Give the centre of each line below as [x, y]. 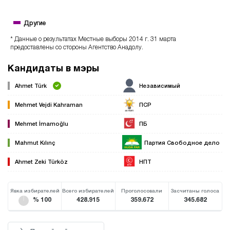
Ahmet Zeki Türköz [41, 161]
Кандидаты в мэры [53, 68]
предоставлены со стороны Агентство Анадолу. [77, 47]
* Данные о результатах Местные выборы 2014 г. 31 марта [93, 39]
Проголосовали [142, 190]
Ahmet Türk [31, 85]
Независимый [160, 85]
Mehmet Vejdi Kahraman [49, 104]
